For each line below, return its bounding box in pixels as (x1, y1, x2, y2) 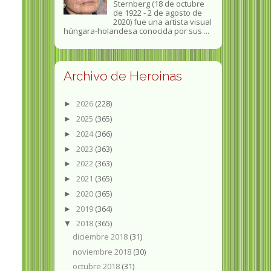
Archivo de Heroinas (63, 68, 182, 84)
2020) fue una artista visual (113, 16, 212, 28)
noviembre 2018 (73, 246, 134, 257)
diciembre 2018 (73, 230, 130, 242)
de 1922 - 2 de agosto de (113, 7, 202, 19)
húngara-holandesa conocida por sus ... (63, 25, 209, 37)
